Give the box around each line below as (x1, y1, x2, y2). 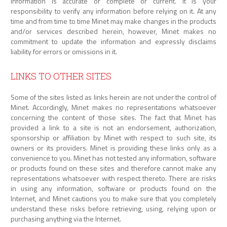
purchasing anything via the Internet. (11, 213, 121, 224)
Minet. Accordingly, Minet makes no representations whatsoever (11, 102, 216, 113)
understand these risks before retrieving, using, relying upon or (11, 203, 216, 214)
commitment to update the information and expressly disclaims (11, 36, 216, 47)
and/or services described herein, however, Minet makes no (11, 26, 216, 37)
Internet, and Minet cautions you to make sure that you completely (11, 193, 216, 204)
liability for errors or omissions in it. (11, 46, 117, 57)
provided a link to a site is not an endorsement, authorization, (11, 122, 216, 133)
